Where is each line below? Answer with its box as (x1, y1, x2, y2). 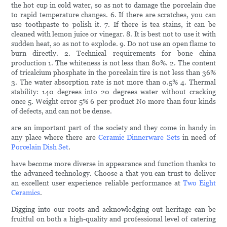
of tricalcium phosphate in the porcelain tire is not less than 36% (11, 68, 216, 77)
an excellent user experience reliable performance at (11, 179, 183, 187)
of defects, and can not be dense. (11, 107, 112, 116)
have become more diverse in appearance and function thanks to (11, 160, 216, 168)
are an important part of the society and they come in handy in (11, 124, 216, 132)
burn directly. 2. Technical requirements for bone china (11, 49, 216, 58)
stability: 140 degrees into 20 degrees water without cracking (11, 88, 216, 96)
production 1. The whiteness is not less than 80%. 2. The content (11, 59, 216, 67)
